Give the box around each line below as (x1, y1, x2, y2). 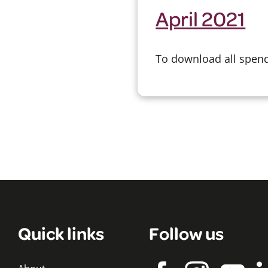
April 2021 (156, 5, 246, 31)
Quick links (18, 221, 104, 244)
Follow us (149, 221, 224, 244)
